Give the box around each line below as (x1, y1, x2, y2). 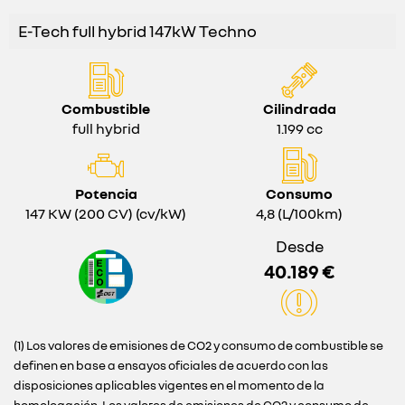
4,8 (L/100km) (256, 204, 343, 222)
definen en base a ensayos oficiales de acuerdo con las (14, 358, 328, 372)
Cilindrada (262, 99, 336, 118)
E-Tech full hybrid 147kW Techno (18, 21, 257, 41)
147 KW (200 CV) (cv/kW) (25, 204, 186, 222)
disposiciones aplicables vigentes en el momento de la (14, 378, 325, 392)
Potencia (74, 184, 137, 202)
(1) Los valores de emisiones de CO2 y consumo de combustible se (14, 338, 383, 353)
